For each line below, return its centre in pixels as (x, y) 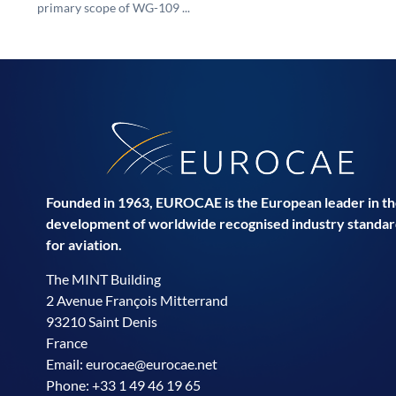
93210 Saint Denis (102, 321)
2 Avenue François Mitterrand (137, 300)
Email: (66, 363)
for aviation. (84, 245)
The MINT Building (103, 278)
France (67, 342)
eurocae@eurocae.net (152, 363)
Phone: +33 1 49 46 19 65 (123, 385)
